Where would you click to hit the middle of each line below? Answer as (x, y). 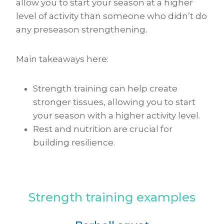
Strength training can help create (105, 89)
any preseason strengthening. (81, 30)
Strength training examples (112, 197)
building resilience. (74, 143)
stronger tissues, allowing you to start (114, 102)
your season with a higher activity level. (116, 116)
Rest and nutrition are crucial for (103, 129)
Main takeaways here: (62, 59)
